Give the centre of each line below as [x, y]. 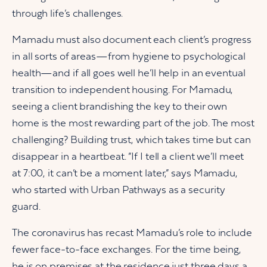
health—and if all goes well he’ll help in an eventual [129, 74]
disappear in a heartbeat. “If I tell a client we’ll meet [128, 157]
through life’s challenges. [68, 14]
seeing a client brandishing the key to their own [120, 107]
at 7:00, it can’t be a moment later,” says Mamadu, [125, 174]
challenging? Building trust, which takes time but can [131, 140]
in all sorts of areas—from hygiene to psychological [129, 57]
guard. [26, 207]
